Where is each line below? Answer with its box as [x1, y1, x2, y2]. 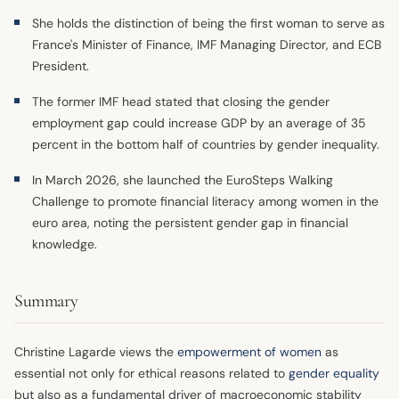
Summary [14, 289, 78, 312]
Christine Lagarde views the [14, 343, 177, 360]
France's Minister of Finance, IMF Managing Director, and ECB [32, 36, 381, 53]
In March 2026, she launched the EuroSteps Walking [32, 171, 333, 188]
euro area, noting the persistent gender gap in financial [32, 214, 348, 231]
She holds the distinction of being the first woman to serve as [32, 14, 385, 31]
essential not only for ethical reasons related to [14, 364, 289, 381]
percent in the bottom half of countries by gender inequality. [32, 135, 379, 152]
